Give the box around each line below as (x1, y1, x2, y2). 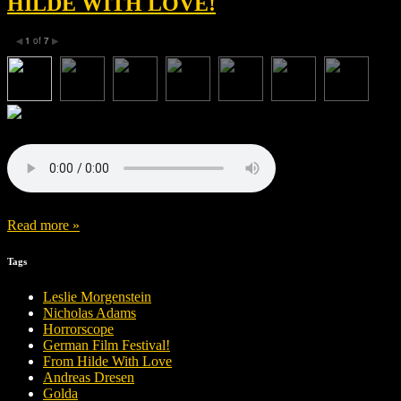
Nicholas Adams (43, 305, 136, 321)
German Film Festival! (43, 337, 170, 354)
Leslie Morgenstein (43, 289, 151, 305)
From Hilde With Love (43, 354, 172, 370)
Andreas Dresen (43, 370, 134, 386)
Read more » (7, 218, 80, 234)
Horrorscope (43, 321, 114, 337)
